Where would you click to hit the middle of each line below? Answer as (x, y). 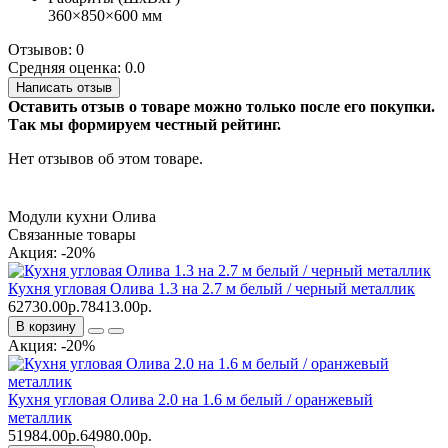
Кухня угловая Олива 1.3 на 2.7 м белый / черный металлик (211, 288)
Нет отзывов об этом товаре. (105, 158)
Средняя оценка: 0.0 (76, 67)
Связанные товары (72, 234)
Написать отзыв (64, 87)
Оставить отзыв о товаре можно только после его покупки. (221, 106)
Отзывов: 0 (46, 49)
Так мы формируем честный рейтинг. (144, 124)
